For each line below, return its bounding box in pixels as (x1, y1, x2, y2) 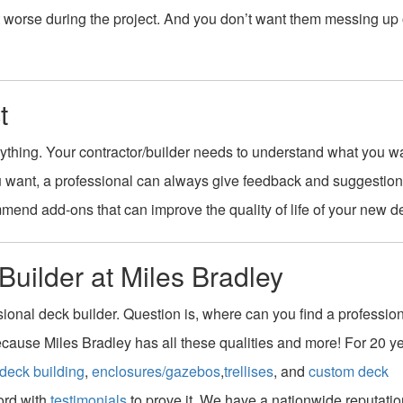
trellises (224, 361, 273, 381)
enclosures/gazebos (92, 361, 220, 381)
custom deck (309, 361, 389, 381)
